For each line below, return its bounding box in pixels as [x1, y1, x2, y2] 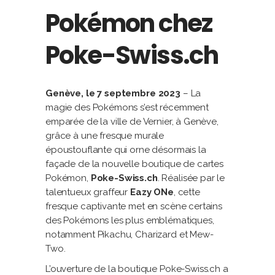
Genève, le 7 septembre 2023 [45, 88, 180, 99]
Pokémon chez [45, 6, 212, 41]
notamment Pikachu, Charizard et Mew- [45, 229, 214, 241]
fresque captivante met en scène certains [45, 201, 223, 212]
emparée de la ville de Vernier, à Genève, [45, 116, 219, 128]
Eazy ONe [130, 187, 174, 198]
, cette [173, 187, 200, 198]
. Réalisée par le [157, 172, 225, 184]
